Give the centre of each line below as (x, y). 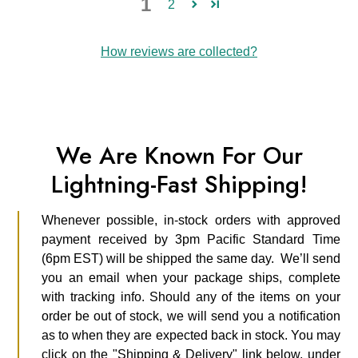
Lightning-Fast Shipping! (179, 184)
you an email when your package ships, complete (191, 277)
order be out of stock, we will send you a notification (191, 316)
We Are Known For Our (179, 155)
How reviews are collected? (179, 51)
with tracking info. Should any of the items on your (191, 296)
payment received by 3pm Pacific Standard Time (191, 239)
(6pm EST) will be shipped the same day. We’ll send (191, 258)
